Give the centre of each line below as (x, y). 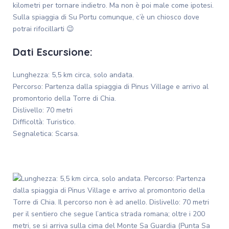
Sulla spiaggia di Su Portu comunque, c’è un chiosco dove (106, 17)
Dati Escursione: (53, 52)
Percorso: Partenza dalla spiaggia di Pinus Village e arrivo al (111, 87)
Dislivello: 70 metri (43, 110)
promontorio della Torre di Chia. (64, 99)
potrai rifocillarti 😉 (43, 29)
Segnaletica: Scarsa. (46, 134)
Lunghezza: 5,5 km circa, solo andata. (73, 75)
